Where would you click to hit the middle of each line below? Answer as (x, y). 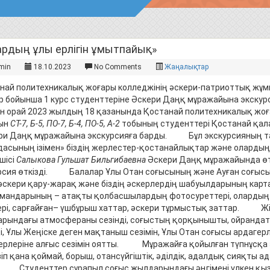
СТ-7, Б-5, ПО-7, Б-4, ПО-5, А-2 (66, 124)
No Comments (117, 67)
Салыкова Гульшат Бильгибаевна (81, 160)
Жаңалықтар (186, 67)
